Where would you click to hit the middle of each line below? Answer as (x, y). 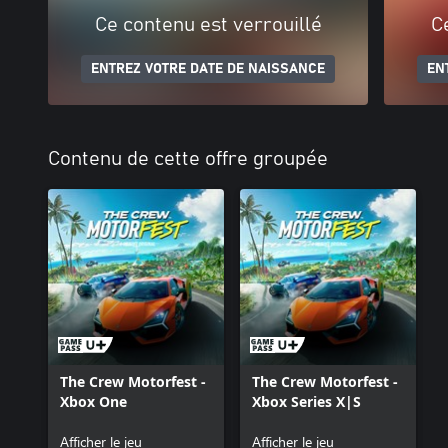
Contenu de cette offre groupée (188, 158)
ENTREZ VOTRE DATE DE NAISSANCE (208, 68)
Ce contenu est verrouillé (208, 24)
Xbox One (93, 401)
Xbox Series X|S (306, 401)
